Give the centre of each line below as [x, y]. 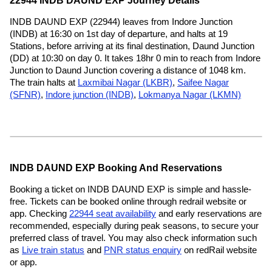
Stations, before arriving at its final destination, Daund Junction [132, 46]
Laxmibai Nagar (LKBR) [125, 82]
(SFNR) [25, 94]
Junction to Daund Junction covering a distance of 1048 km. [128, 70]
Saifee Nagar [203, 82]
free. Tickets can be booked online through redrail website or [128, 201]
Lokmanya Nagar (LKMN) [190, 94]
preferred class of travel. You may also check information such [133, 238]
